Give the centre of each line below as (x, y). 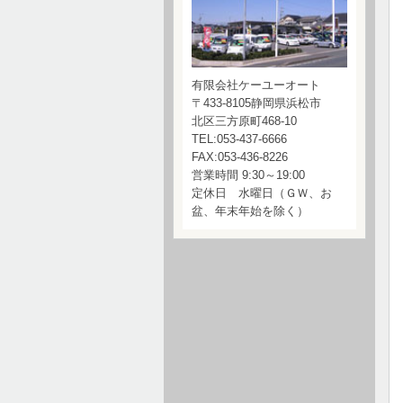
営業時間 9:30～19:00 (248, 175)
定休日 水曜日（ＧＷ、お (262, 193)
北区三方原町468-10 (244, 121)
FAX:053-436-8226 (240, 157)
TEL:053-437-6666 (239, 139)
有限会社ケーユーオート (256, 85)
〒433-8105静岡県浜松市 (256, 103)
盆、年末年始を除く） (250, 211)
